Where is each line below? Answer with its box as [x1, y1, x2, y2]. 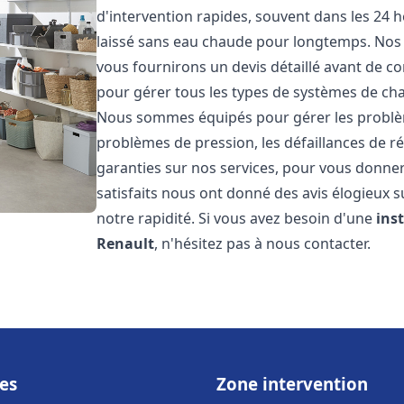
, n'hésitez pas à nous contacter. [154, 234, 372, 253]
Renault [96, 234, 155, 253]
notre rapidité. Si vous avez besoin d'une [96, 208, 377, 228]
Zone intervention [216, 372, 368, 395]
